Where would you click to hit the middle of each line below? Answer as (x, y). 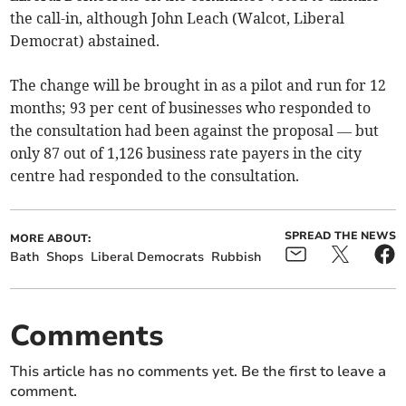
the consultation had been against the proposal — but (195, 131)
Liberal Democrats (148, 257)
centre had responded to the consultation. (155, 176)
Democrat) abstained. (85, 41)
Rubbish (237, 257)
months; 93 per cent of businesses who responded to (191, 108)
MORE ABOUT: (51, 239)
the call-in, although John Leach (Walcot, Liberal (178, 19)
